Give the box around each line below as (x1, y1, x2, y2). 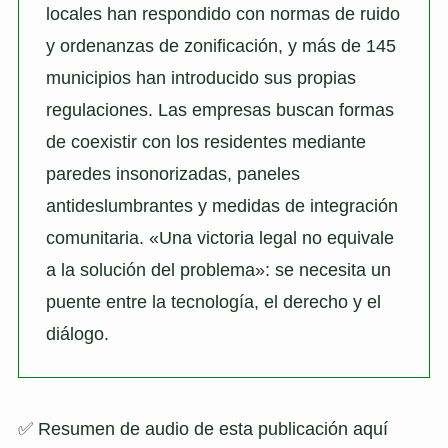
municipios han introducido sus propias (45, 67, 356, 88)
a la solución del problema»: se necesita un (45, 259, 391, 280)
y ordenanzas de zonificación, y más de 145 (45, 35, 396, 56)
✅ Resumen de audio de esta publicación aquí (17, 419, 388, 440)
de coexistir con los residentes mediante (45, 131, 366, 152)
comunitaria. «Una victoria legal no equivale (45, 227, 394, 248)
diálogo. (45, 323, 109, 344)
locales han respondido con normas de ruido (45, 3, 400, 24)
